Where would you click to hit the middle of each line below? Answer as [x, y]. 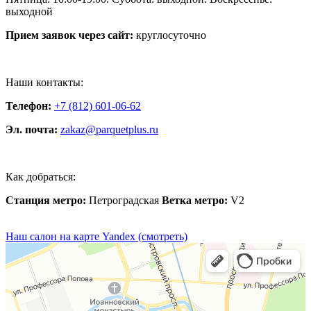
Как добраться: [41, 176]
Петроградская [124, 200]
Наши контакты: [44, 82]
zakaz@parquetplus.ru [109, 129]
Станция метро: [46, 200]
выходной [29, 11]
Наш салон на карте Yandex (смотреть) [96, 236]
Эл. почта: [32, 129]
